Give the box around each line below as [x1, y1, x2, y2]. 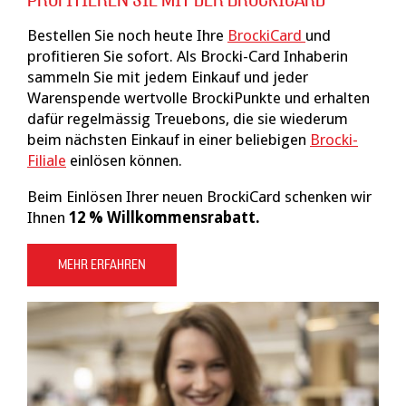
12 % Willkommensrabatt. [69, 208, 264, 227]
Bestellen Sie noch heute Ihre [27, 26, 227, 45]
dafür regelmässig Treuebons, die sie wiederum [27, 110, 348, 129]
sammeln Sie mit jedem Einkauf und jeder [27, 68, 308, 87]
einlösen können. [66, 151, 182, 170]
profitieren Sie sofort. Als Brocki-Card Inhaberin [27, 47, 348, 66]
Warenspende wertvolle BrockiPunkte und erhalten [27, 89, 370, 108]
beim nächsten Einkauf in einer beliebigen [27, 130, 310, 150]
